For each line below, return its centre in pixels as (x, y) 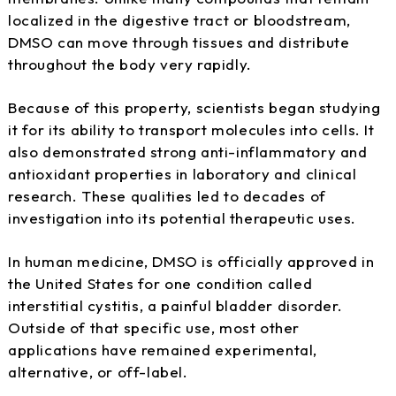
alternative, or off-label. (98, 371)
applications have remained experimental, (163, 349)
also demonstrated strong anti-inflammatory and (188, 151)
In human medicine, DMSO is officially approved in (191, 261)
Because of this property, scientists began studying (194, 107)
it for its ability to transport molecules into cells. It (191, 129)
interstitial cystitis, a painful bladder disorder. (176, 305)
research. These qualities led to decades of (167, 195)
